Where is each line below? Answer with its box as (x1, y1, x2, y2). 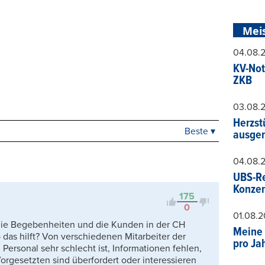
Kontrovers (134, 173, 183, 186)
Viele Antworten (134, 159, 207, 172)
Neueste (134, 143, 173, 156)
